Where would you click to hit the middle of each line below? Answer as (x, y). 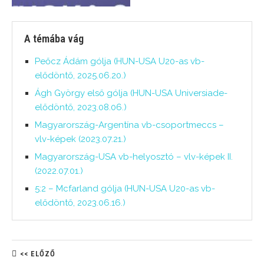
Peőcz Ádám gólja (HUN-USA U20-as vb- (120, 61)
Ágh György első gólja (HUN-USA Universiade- (131, 93)
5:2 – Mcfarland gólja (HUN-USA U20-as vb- (125, 189)
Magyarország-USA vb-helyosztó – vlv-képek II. (134, 157)
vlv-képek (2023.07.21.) (80, 139)
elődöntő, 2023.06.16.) (80, 203)
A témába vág (54, 39)
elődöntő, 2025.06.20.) (80, 75)
